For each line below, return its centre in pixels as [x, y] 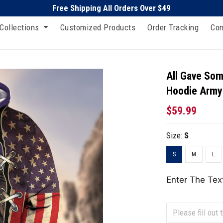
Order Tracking [173, 27]
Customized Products [98, 27]
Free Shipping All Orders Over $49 [111, 8]
